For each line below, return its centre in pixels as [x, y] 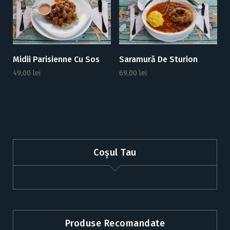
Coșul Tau [115, 152]
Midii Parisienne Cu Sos [56, 59]
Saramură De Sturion [158, 59]
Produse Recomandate [115, 223]
